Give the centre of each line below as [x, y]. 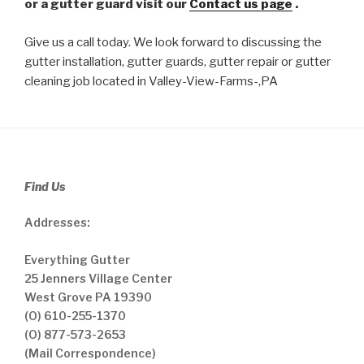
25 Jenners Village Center [98, 278]
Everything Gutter [77, 259]
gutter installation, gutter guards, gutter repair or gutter [178, 61]
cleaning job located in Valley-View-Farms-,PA [151, 81]
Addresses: [57, 222]
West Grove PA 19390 [88, 297]
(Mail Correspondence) [90, 353]
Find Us [45, 186]
